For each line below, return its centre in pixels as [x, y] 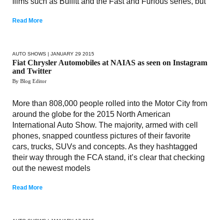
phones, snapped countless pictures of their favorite [101, 136]
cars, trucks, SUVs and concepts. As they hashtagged [105, 146]
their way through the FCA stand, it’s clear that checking [109, 157]
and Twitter [32, 71]
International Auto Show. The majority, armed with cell [105, 125]
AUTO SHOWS [29, 54]
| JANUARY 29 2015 [70, 54]
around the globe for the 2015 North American [91, 114]
